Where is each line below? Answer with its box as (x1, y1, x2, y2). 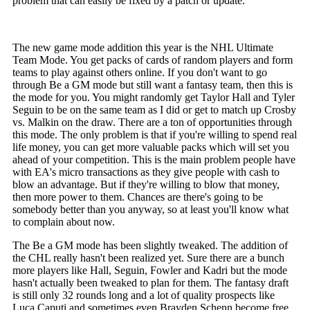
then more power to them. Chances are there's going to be (12, 191, 263, 203)
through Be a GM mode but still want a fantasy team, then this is (12, 79, 293, 91)
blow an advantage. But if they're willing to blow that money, (12, 179, 280, 191)
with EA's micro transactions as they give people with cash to (12, 166, 280, 179)
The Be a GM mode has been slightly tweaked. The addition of (12, 239, 288, 252)
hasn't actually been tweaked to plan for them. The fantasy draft (12, 277, 289, 289)
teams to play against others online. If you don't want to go (12, 66, 267, 79)
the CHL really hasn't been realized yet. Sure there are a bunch (12, 252, 284, 264)
